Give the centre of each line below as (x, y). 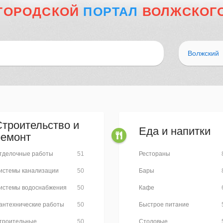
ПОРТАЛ (111, 11)
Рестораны (155, 154)
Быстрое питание (164, 205)
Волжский (203, 53)
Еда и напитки (175, 131)
